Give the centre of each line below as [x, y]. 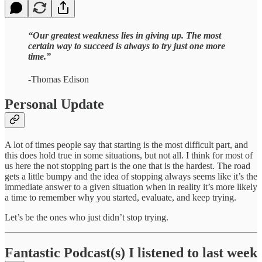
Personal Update [54, 104]
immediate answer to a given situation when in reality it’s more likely [131, 187]
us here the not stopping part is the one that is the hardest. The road [127, 166]
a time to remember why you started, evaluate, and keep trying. [120, 197]
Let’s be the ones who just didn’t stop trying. [87, 217]
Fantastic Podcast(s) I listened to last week [131, 252]
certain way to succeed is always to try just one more [127, 46]
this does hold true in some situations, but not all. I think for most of [129, 155]
